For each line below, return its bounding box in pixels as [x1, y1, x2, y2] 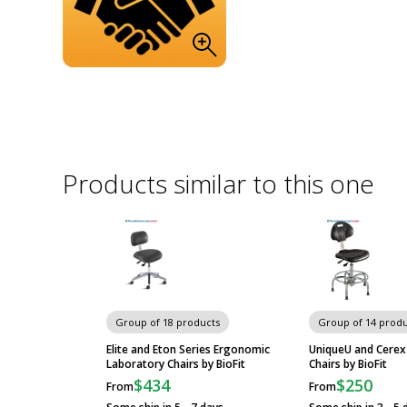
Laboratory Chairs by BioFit [106, 356, 245, 372]
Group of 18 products [115, 315, 220, 329]
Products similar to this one [63, 166, 374, 201]
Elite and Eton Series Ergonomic [106, 342, 270, 357]
